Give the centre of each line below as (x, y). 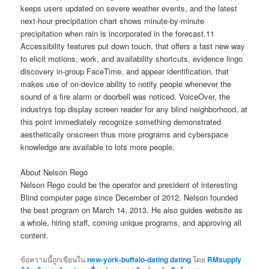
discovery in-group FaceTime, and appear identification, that (125, 71)
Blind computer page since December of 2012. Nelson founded (129, 197)
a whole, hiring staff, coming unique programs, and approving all (131, 222)
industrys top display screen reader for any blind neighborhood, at (134, 109)
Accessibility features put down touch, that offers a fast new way (133, 46)
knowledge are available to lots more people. (98, 147)
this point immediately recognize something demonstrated (121, 121)
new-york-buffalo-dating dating (139, 259)
